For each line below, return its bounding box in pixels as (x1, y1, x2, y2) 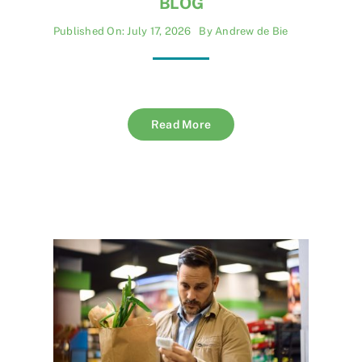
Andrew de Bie (215, 25, 288, 38)
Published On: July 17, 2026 (53, 25, 192, 38)
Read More (150, 118, 212, 132)
